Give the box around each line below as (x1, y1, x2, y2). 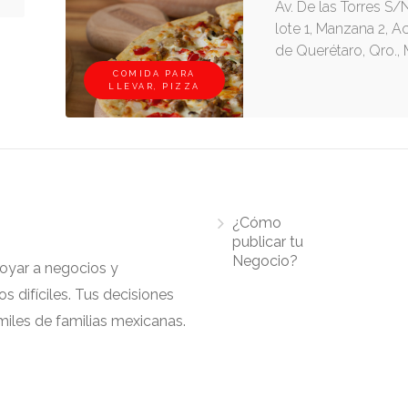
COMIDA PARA (113, 69, 196, 78)
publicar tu (232, 233, 303, 250)
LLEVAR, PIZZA (108, 82, 200, 91)
